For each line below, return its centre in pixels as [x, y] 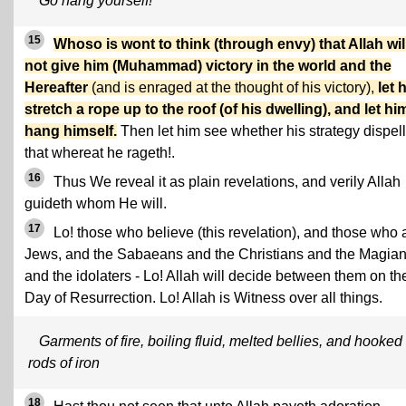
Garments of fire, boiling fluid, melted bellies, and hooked [221, 341]
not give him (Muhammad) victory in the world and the [208, 66]
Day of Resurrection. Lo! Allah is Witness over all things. [203, 298]
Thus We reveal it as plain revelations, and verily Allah [225, 182]
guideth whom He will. [96, 203]
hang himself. [71, 131]
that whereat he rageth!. [100, 153]
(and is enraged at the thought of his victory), [233, 87]
